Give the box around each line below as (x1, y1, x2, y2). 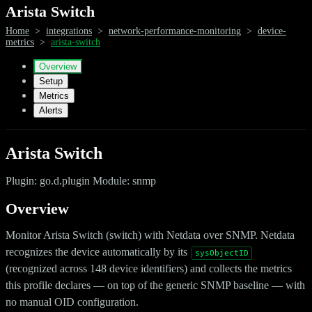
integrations (46, 25, 92, 36)
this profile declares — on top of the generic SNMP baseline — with (6, 279, 305, 291)
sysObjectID (195, 248, 249, 258)
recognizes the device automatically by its (6, 245, 190, 258)
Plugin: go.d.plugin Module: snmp (6, 174, 156, 187)
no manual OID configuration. (6, 295, 139, 308)
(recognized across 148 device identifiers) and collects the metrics (6, 262, 292, 274)
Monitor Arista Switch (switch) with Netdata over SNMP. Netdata (6, 228, 295, 241)
